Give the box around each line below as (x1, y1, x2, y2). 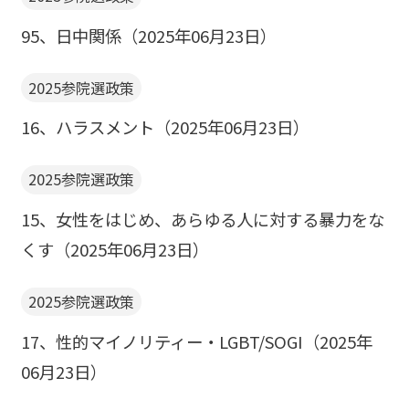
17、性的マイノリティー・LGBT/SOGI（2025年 (20, 329, 372, 353)
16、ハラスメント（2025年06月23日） (20, 115, 309, 140)
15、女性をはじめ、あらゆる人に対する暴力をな (20, 207, 384, 232)
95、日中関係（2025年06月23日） (20, 23, 277, 47)
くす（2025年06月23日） (20, 237, 209, 262)
